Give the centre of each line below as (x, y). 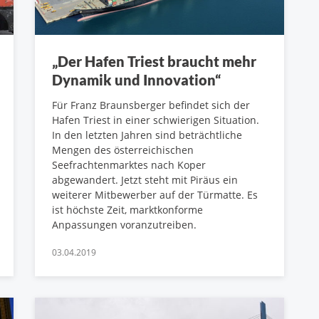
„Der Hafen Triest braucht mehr (154, 62)
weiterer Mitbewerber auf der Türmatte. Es (155, 195)
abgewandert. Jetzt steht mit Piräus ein (145, 180)
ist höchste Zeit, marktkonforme (127, 210)
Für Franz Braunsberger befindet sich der (151, 105)
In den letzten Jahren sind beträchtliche (147, 135)
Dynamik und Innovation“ (136, 80)
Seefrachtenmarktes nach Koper (129, 165)
